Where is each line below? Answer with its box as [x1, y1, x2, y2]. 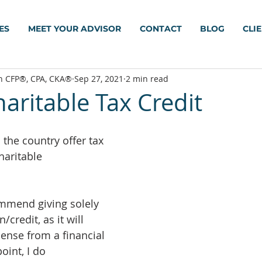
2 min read [126, 73, 168, 84]
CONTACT [139, 23, 182, 34]
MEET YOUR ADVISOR [28, 23, 121, 34]
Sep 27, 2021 [74, 73, 123, 84]
